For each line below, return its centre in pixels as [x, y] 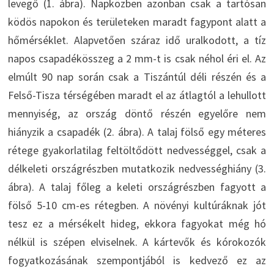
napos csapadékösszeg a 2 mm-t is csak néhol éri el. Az [137, 59]
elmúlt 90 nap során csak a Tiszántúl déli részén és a [137, 77]
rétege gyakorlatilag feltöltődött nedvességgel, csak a [137, 150]
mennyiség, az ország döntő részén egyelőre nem [137, 114]
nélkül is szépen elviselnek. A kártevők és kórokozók [137, 242]
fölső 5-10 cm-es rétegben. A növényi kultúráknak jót [137, 206]
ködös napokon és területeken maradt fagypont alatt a [137, 22]
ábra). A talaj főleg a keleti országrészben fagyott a [137, 187]
